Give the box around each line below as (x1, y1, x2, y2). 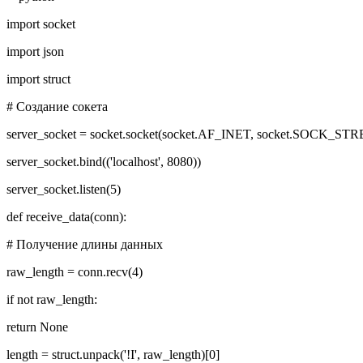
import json (6, 44, 64, 58)
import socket (6, 16, 75, 31)
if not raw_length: (6, 292, 97, 306)
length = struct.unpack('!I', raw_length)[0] (6, 347, 220, 361)
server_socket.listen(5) (6, 181, 121, 196)
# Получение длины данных (6, 237, 163, 251)
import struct (6, 71, 70, 86)
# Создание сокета (6, 99, 108, 113)
